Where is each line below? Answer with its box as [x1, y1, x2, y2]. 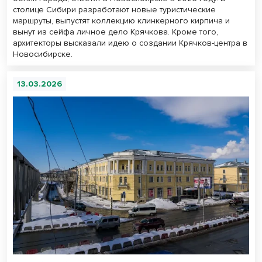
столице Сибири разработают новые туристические [13, 5, 216, 15]
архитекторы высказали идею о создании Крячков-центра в [13, 38, 247, 49]
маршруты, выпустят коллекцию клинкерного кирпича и [13, 16, 230, 26]
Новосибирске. [13, 49, 73, 60]
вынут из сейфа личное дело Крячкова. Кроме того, [13, 27, 218, 37]
